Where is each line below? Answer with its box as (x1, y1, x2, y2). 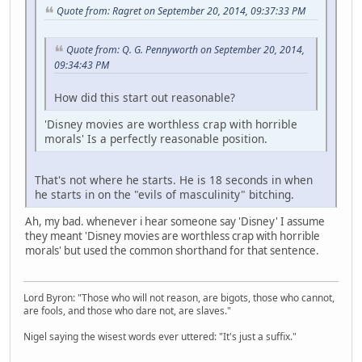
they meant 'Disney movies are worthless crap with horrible (25, 228, 320, 243)
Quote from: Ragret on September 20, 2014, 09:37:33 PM (57, 4, 305, 19)
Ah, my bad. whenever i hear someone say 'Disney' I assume (25, 213, 325, 229)
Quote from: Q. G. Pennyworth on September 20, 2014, (66, 42, 305, 57)
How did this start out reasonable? (54, 89, 235, 105)
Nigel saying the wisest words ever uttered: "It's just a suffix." (23, 329, 297, 343)
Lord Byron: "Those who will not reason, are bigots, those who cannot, (23, 290, 335, 305)
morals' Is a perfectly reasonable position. (44, 130, 267, 146)
